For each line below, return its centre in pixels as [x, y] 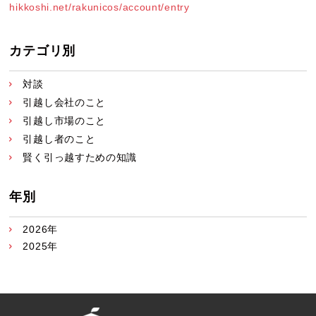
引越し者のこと [59, 139]
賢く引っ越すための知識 [80, 157]
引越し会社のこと [65, 102]
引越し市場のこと [65, 120]
